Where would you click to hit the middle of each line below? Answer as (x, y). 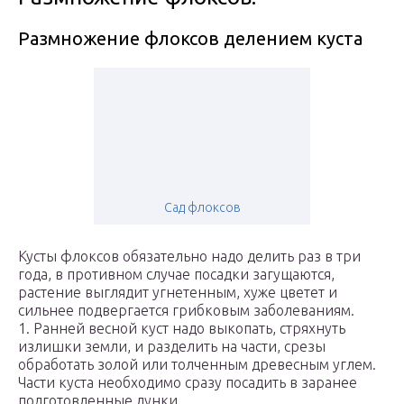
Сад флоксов (202, 208)
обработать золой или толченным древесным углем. (197, 365)
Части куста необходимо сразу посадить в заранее (188, 383)
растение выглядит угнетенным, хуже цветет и (178, 293)
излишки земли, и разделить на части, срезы (172, 347)
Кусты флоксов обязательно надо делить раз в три (189, 257)
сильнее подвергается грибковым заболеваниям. (186, 311)
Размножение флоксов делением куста (190, 39)
